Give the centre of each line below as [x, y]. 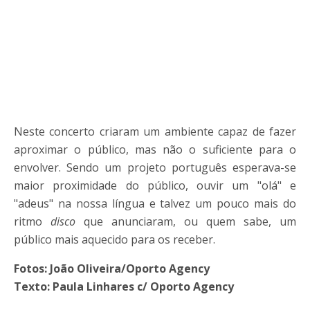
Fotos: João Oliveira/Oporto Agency [112, 269]
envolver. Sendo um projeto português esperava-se [155, 168]
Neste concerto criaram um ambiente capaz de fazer [155, 132]
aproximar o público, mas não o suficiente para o [155, 150]
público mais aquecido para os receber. [115, 240]
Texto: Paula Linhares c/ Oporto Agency [124, 287]
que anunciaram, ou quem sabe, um [186, 222]
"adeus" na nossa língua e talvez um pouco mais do [155, 204]
